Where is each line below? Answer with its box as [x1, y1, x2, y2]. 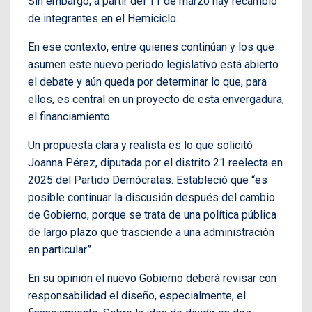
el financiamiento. [28, 109, 112, 123]
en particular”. [28, 242, 93, 256]
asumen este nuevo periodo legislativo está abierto [28, 57, 279, 71]
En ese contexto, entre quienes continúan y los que [28, 40, 274, 54]
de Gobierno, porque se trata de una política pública [28, 208, 276, 221]
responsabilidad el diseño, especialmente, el [28, 288, 246, 302]
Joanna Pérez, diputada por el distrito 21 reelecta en [28, 155, 283, 169]
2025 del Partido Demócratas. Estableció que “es [28, 173, 267, 187]
